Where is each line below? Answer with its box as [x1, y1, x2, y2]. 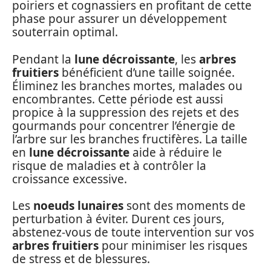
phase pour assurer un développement [12, 11, 227, 27]
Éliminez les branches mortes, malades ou [12, 77, 243, 94]
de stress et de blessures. [12, 251, 150, 267]
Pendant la [12, 51, 74, 67]
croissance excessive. [12, 171, 127, 187]
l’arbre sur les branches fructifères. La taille [12, 131, 247, 147]
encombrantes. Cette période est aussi [12, 91, 223, 107]
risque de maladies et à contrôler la [12, 157, 206, 174]
